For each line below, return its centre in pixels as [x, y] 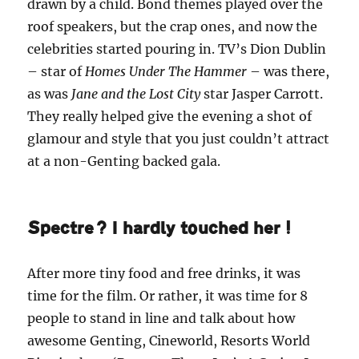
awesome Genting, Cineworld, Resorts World [169, 340]
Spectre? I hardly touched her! [159, 228]
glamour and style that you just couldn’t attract [179, 138]
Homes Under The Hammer [166, 71]
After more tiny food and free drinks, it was [164, 273]
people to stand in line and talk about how [161, 318]
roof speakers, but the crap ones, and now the [173, 26]
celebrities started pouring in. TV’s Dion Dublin [177, 48]
